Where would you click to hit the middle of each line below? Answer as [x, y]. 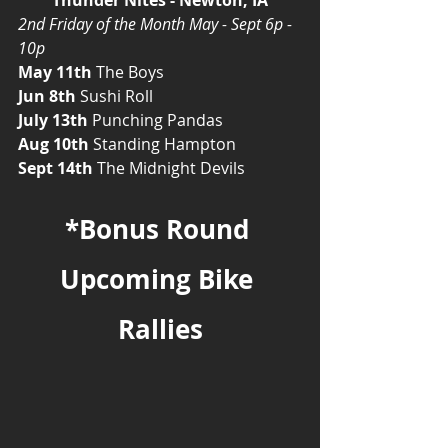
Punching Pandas [155, 119]
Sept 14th [55, 167]
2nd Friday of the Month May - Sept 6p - [157, 23]
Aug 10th [53, 143]
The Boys [128, 71]
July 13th [53, 119]
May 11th [55, 71]
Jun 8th [47, 95]
